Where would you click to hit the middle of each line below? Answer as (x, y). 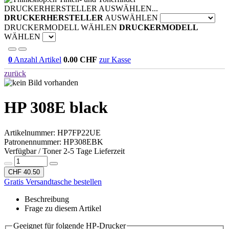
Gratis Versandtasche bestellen (53, 181)
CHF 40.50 (24, 172)
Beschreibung (47, 199)
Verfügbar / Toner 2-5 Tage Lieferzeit (64, 151)
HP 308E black (56, 108)
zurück (15, 73)
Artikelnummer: (31, 132)
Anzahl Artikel (37, 60)
